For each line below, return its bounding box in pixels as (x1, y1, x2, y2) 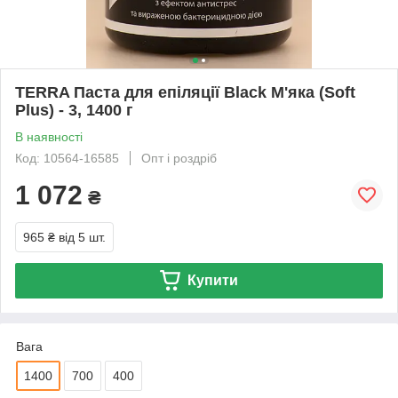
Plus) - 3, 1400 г (15, 100, 133, 119)
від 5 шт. (59, 229, 106, 244)
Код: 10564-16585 (15, 150, 119, 165)
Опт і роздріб (141, 150, 217, 165)
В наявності (15, 129, 83, 144)
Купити (187, 272, 238, 288)
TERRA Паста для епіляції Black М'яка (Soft (15, 83, 355, 101)
